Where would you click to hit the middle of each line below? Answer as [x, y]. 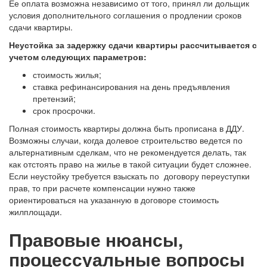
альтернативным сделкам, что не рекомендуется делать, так [128, 152]
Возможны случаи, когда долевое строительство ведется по [126, 140]
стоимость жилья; [67, 74]
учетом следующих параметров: [78, 56]
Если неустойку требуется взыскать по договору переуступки [129, 176]
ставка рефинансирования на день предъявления [131, 86]
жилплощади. [35, 211]
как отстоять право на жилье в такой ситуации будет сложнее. [130, 164]
